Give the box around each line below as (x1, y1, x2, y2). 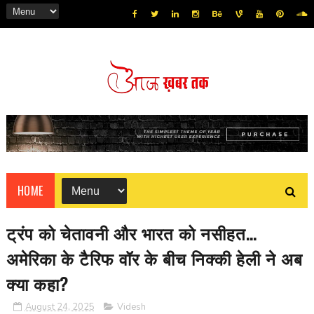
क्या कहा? (6, 271, 69, 296)
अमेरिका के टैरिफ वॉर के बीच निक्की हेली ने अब (6, 245, 303, 271)
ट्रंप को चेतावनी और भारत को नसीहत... (6, 220, 257, 246)
